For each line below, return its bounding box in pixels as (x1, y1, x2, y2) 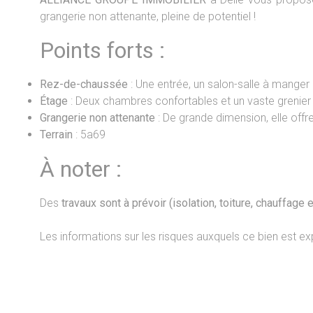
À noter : (40, 155, 122, 182)
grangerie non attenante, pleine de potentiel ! (40, 9, 256, 23)
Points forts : (40, 37, 165, 64)
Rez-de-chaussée (40, 78, 128, 92)
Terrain (40, 128, 73, 142)
